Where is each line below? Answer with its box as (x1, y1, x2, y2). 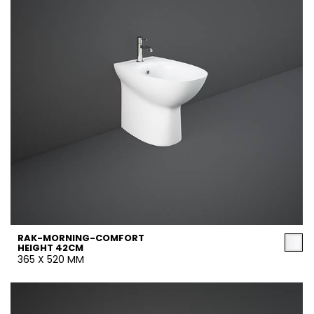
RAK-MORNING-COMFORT (18, 231, 144, 245)
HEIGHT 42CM (18, 241, 83, 254)
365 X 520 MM (18, 252, 84, 266)
